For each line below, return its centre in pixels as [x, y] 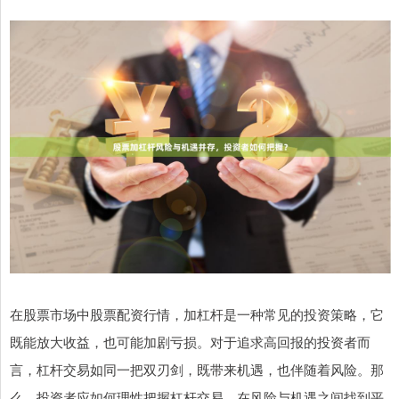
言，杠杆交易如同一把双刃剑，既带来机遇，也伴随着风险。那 [197, 370]
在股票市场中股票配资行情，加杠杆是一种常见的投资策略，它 [197, 314]
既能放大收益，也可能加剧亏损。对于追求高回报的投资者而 [190, 342]
